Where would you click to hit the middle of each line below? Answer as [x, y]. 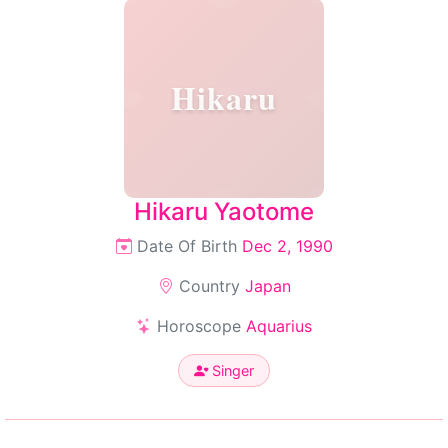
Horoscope [199, 326]
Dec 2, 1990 [287, 246]
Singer [231, 370]
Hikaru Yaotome [224, 211]
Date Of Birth [186, 246]
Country [209, 286]
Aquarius [279, 326]
